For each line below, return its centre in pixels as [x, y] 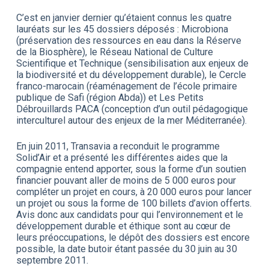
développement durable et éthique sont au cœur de [123, 226]
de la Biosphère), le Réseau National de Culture [114, 52]
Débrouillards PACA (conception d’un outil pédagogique [132, 109]
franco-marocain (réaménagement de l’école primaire [126, 86]
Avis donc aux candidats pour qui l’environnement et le [129, 214]
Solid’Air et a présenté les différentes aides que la [122, 157]
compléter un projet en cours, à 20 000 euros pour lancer [134, 192]
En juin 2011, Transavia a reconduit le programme [118, 146]
